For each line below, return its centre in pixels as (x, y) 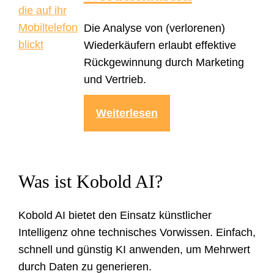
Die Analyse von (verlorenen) (154, 28)
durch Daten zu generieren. (85, 266)
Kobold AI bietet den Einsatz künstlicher (115, 215)
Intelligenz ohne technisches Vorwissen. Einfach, (137, 232)
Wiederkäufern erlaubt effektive (160, 45)
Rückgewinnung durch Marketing (164, 62)
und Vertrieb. (115, 79)
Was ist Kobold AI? (91, 181)
